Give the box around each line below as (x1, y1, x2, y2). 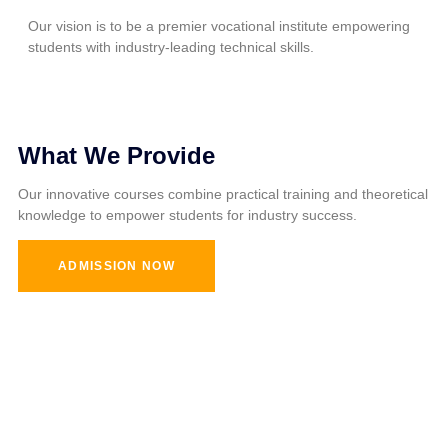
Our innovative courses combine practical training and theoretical (18, 186, 428, 202)
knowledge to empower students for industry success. (18, 207, 357, 223)
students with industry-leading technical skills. (28, 39, 314, 55)
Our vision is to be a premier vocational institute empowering (28, 18, 410, 34)
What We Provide (18, 142, 215, 169)
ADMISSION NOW (58, 259, 175, 273)
